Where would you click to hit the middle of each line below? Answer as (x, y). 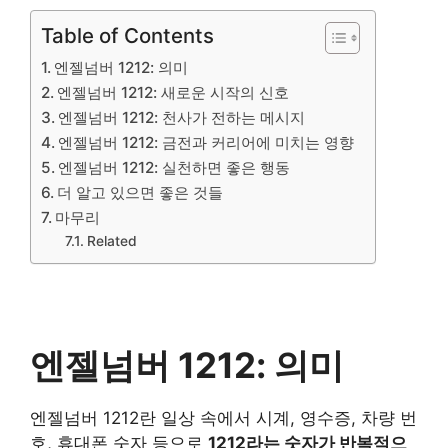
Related (111, 241)
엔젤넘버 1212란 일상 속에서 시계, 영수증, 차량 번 (223, 418)
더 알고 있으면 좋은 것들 (140, 192)
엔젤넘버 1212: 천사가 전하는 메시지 (182, 117)
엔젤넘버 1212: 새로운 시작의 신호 (173, 92)
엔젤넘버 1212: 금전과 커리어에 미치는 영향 (206, 142)
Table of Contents (127, 35)
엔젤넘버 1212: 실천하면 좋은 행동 (174, 167)
